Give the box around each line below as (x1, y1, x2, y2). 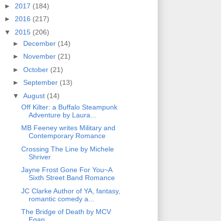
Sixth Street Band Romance (28, 174, 115, 182)
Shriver (28, 152, 51, 161)
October (23, 65, 50, 74)
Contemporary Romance (28, 132, 106, 140)
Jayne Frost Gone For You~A (21, 166, 112, 174)
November (23, 52, 58, 61)
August (23, 91, 47, 100)
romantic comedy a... (28, 194, 94, 203)
